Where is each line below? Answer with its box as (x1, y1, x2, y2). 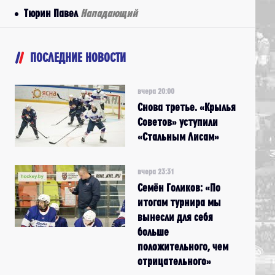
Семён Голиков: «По (137, 182, 220, 193)
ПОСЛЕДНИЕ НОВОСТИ (30, 51, 126, 64)
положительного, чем (137, 241, 228, 252)
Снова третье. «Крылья (137, 101, 236, 113)
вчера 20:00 (137, 87, 174, 95)
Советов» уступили (137, 116, 218, 128)
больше (137, 226, 169, 238)
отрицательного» (137, 255, 211, 267)
